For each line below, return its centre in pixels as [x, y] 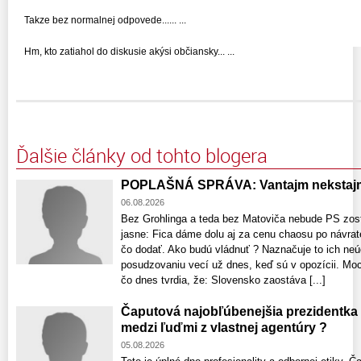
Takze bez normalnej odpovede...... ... [105, 21]
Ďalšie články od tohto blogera [142, 156]
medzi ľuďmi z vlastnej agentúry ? [224, 328]
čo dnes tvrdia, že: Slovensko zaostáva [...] [223, 280]
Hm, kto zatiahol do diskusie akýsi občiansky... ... [129, 52]
